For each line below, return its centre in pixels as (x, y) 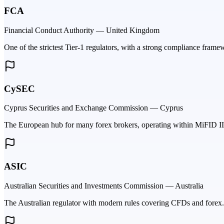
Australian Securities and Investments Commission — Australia (104, 185)
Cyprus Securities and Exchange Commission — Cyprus (93, 108)
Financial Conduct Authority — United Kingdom (82, 30)
